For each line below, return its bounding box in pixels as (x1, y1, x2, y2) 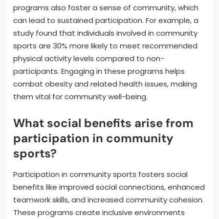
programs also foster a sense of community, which (13, 2, 198, 13)
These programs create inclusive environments (13, 207, 185, 218)
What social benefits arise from (13, 115, 194, 131)
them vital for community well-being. (13, 91, 148, 102)
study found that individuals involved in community (13, 27, 197, 38)
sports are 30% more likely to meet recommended (13, 40, 197, 51)
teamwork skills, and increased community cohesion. (13, 194, 204, 205)
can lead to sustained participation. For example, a (13, 15, 198, 25)
